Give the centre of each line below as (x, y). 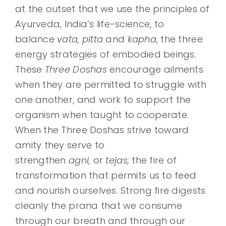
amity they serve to (60, 145)
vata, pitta (80, 39)
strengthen (42, 160)
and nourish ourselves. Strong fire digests (110, 190)
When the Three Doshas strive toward (102, 130)
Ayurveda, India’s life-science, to (90, 24)
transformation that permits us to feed (106, 175)
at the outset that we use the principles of (112, 9)
